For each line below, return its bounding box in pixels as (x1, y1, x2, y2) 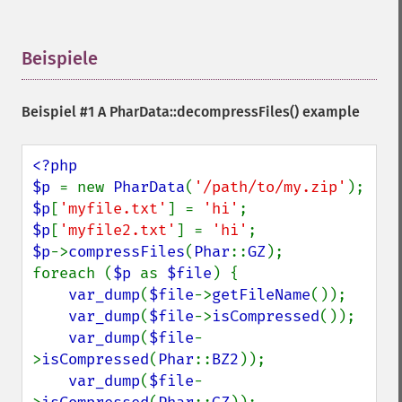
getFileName (212, 285, 310, 304)
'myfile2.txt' (59, 221, 176, 240)
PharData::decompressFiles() (109, 103, 299, 120)
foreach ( (32, 264, 113, 283)
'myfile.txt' (59, 199, 167, 218)
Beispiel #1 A (22, 103, 109, 120)
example (299, 103, 360, 120)
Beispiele (22, 48, 98, 69)
